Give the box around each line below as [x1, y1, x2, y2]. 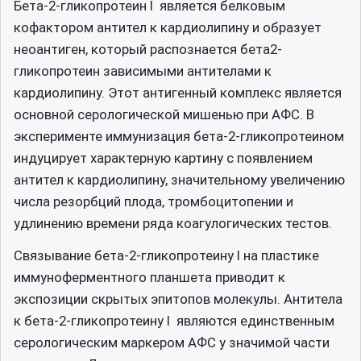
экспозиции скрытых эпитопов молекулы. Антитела [14, 291, 342, 307]
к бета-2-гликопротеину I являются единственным [14, 313, 334, 329]
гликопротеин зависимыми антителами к [14, 62, 272, 79]
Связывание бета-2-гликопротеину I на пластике [14, 247, 319, 263]
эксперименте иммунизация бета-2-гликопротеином [14, 127, 344, 144]
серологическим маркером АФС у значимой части [14, 334, 330, 351]
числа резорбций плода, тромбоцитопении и [14, 193, 293, 210]
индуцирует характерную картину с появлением [14, 149, 313, 166]
